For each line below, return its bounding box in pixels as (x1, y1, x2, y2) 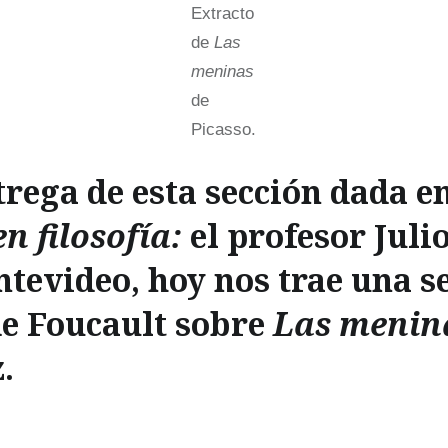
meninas (191, 61, 255, 81)
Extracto (191, 3, 255, 23)
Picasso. (191, 119, 257, 139)
